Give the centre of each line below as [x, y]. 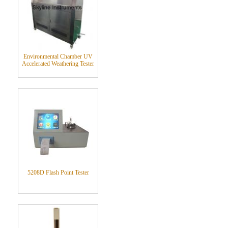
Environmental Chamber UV [58, 56]
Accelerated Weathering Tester [58, 64]
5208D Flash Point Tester [58, 173]
